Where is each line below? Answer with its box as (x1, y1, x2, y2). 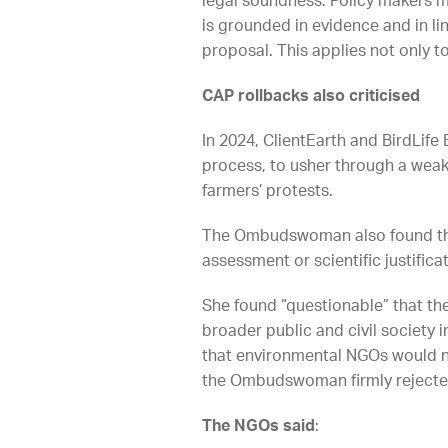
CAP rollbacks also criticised (202, 88, 420, 104)
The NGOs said (202, 418, 315, 434)
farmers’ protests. (202, 183, 333, 199)
